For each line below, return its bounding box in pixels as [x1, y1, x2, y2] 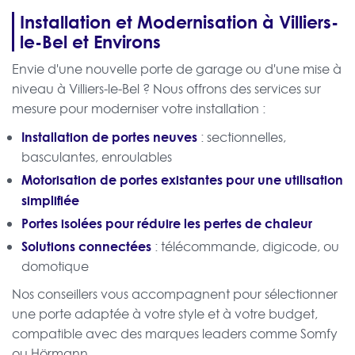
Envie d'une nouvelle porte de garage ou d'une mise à [12, 60, 342, 78]
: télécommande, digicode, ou [151, 238, 339, 256]
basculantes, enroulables [21, 148, 172, 166]
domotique [21, 258, 89, 276]
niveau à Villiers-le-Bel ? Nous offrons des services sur [12, 80, 321, 98]
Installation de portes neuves [21, 128, 197, 147]
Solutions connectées [21, 237, 151, 256]
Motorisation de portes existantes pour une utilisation [21, 170, 343, 189]
